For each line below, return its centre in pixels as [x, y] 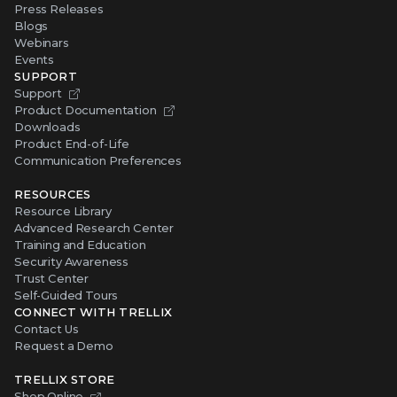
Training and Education [80, 245]
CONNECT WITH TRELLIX [93, 312]
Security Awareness [72, 262]
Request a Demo [64, 346]
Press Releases [59, 9]
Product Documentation [86, 110]
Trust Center [52, 279]
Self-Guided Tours [66, 296]
